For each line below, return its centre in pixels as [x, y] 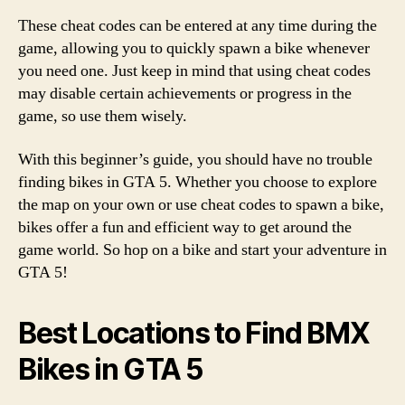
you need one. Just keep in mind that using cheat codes [194, 71]
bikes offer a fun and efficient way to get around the [185, 227]
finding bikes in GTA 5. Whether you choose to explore [198, 182]
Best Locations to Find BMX [194, 333]
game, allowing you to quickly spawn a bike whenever [194, 48]
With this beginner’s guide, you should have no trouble [195, 159]
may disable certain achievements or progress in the [185, 94]
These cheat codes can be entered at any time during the [198, 26]
